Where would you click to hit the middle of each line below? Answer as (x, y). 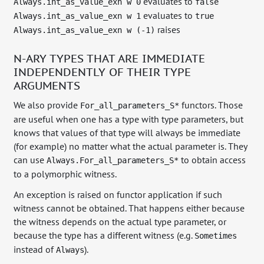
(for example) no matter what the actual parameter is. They (131, 146)
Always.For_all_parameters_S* (113, 161)
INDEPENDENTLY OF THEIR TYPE (103, 71)
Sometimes (216, 235)
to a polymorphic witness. (65, 174)
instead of (35, 249)
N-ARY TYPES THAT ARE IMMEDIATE (110, 58)
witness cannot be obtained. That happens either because (129, 208)
